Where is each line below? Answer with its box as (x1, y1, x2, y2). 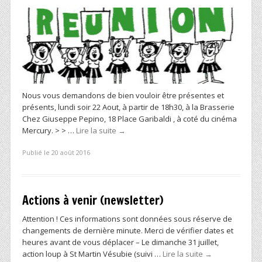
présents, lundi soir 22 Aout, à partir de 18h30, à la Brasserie (22, 101, 235, 112)
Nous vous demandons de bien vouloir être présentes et (22, 89, 224, 101)
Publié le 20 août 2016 (22, 148, 90, 157)
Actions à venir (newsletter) (22, 192, 163, 209)
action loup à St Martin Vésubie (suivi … (22, 249, 163, 260)
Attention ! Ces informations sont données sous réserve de (22, 213, 232, 225)
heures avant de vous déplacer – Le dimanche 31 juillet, (22, 237, 219, 248)
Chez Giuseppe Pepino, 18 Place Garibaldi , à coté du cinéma (22, 113, 237, 124)
